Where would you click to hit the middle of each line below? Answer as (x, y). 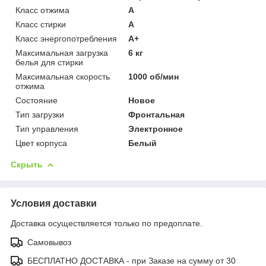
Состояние (37, 100)
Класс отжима (42, 10)
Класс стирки (41, 24)
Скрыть (27, 164)
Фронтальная (157, 114)
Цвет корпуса (41, 143)
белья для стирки (49, 62)
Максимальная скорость (63, 76)
